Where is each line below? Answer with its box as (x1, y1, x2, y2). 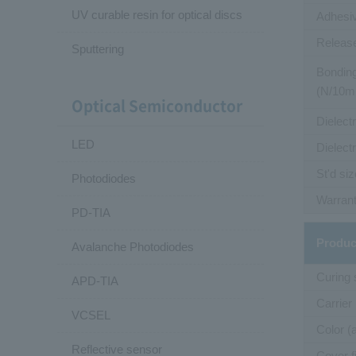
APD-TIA (72, 273, 118, 288)
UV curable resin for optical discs (72, 7, 242, 21)
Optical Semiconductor (72, 98, 242, 114)
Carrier (315, 296, 352, 310)
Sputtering (72, 41, 124, 56)
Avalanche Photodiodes (72, 239, 194, 253)
